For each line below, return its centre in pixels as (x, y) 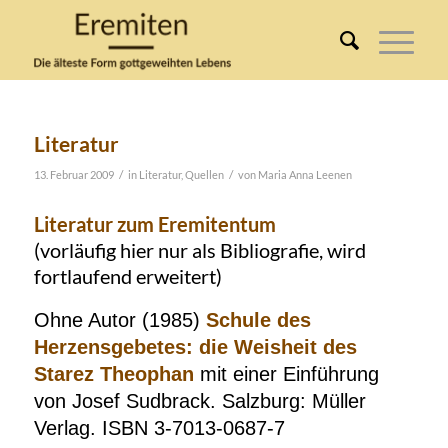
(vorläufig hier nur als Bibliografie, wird (199, 250)
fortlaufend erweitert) (127, 276)
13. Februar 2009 (73, 175)
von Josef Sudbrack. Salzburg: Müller (199, 401)
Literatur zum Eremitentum (154, 224)
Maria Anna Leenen (304, 175)
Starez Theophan (116, 374)
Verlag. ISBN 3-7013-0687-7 (159, 428)
